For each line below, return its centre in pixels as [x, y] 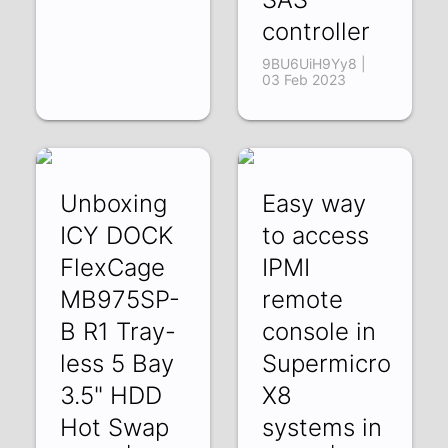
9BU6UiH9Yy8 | [313, 63]
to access [315, 235]
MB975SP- [120, 299]
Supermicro [326, 363]
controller [315, 31]
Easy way [313, 203]
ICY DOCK [117, 235]
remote [302, 299]
